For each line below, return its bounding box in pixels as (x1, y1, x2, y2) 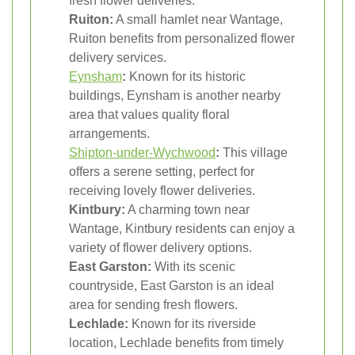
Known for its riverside (128, 316, 256, 330)
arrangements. (69, 126, 150, 140)
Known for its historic (126, 69, 246, 83)
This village (219, 145, 288, 159)
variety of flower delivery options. (69, 240, 252, 254)
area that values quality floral (69, 107, 230, 121)
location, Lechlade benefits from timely (69, 335, 284, 349)
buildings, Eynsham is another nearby (69, 88, 281, 102)
